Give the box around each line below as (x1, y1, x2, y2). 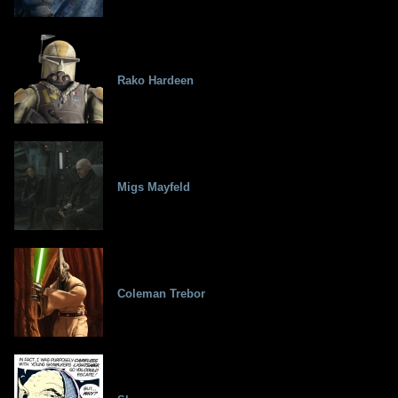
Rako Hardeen (117, 74, 194, 88)
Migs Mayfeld (117, 180, 190, 195)
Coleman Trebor (117, 287, 205, 301)
